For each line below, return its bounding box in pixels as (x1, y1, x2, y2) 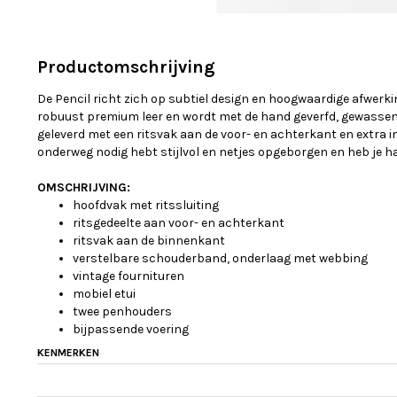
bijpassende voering (73, 322, 189, 337)
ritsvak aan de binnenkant (73, 233, 225, 248)
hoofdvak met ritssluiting (73, 198, 219, 213)
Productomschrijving (37, 57, 215, 77)
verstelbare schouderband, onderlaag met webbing (73, 251, 368, 266)
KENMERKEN (37, 346, 99, 359)
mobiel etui (73, 286, 136, 301)
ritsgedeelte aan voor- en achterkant (73, 215, 284, 230)
